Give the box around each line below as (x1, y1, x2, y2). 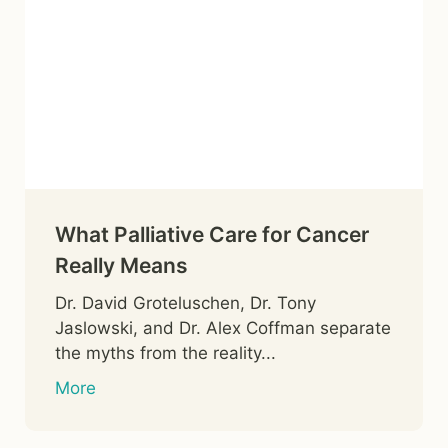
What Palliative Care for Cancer (55, 221, 369, 247)
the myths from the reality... (55, 342, 276, 363)
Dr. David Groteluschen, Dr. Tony (55, 292, 316, 313)
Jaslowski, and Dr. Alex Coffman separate (55, 317, 391, 338)
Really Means (55, 252, 188, 278)
